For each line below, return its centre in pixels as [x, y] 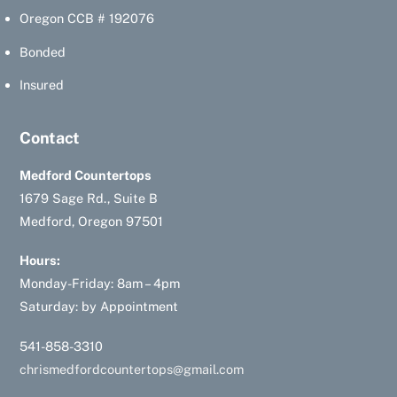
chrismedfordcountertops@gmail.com [132, 370]
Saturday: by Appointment [99, 307]
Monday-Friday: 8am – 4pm [100, 284]
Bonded [43, 51]
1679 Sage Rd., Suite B [89, 198]
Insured [42, 85]
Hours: [40, 261]
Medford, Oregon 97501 [92, 221]
